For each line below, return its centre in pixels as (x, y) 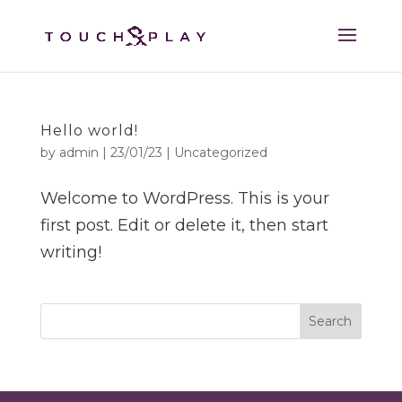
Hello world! (89, 131)
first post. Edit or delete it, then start (184, 225)
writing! (70, 252)
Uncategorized (220, 153)
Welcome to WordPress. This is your (184, 198)
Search (331, 321)
